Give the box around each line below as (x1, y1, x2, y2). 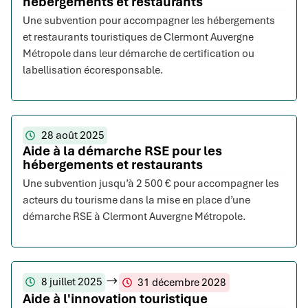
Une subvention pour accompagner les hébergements (23, 14, 275, 28)
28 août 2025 (41, 129, 104, 143)
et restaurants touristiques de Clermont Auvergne (23, 30, 254, 45)
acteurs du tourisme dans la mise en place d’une (23, 193, 250, 208)
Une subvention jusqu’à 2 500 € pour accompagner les (23, 177, 279, 191)
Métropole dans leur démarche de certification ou (23, 47, 254, 61)
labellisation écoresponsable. (23, 63, 164, 78)
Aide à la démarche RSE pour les (23, 142, 222, 160)
